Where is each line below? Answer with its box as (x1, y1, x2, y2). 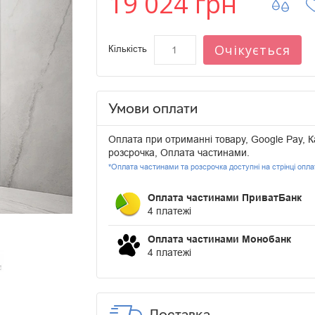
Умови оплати (108, 99, 198, 117)
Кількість (108, 44, 147, 55)
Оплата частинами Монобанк (147, 233, 291, 245)
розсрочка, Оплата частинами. (108, 147, 250, 159)
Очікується (214, 41, 290, 59)
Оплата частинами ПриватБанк (147, 192, 302, 204)
